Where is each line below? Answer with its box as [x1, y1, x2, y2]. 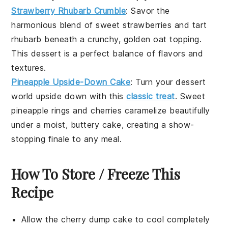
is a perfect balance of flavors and [61, 48, 204, 59]
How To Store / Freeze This [11, 164, 181, 183]
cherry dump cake [61, 214, 133, 224]
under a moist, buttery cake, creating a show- [11, 119, 194, 130]
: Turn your [130, 76, 176, 87]
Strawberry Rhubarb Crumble [11, 5, 126, 16]
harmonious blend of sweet [11, 19, 123, 30]
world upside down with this [11, 91, 127, 101]
